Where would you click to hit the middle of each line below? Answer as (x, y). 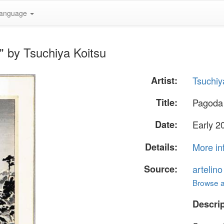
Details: (161, 147)
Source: (161, 169)
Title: (167, 103)
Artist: (164, 80)
